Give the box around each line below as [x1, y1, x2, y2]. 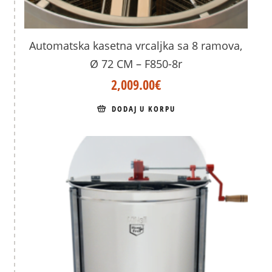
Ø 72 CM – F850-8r [89, 56, 182, 71]
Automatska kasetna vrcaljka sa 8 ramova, [29, 38, 243, 53]
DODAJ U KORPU [111, 103, 176, 115]
